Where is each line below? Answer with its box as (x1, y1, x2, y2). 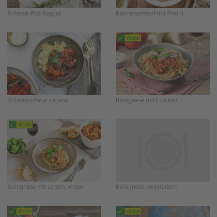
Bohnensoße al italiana (7, 95, 68, 104)
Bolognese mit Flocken (116, 95, 177, 104)
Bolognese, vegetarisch (116, 183, 177, 191)
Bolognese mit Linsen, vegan (7, 183, 83, 191)
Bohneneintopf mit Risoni (116, 9, 183, 17)
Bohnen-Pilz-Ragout (7, 9, 61, 17)
